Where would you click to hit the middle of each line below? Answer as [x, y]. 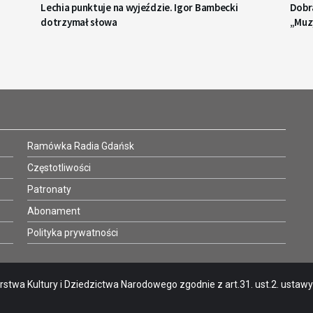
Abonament [54, 211]
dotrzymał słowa [79, 22]
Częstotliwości [59, 168]
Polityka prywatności [73, 233]
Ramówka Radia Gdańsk [81, 146]
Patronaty [49, 190]
